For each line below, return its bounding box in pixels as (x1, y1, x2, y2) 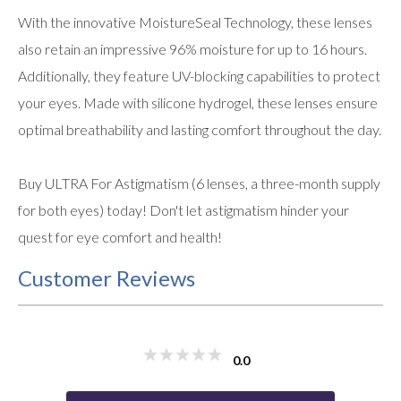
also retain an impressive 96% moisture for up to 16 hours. (18, 39, 367, 57)
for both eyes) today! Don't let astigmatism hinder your (18, 200, 349, 218)
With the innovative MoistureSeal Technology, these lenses (18, 13, 372, 30)
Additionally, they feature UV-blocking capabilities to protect (18, 66, 380, 84)
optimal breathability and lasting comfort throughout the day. (18, 120, 381, 138)
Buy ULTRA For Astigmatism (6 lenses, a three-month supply (18, 174, 380, 192)
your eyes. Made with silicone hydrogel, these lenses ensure (18, 93, 378, 111)
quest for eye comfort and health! (18, 227, 222, 245)
